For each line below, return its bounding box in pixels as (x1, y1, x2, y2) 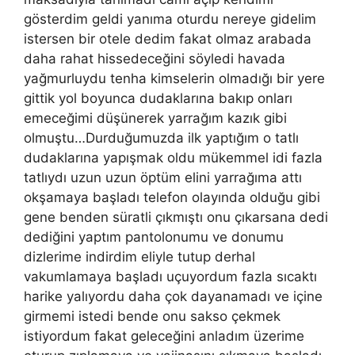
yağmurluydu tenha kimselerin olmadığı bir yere (24, 70, 325, 86)
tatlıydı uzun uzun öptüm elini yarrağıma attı (24, 169, 302, 185)
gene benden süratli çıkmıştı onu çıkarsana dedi (24, 208, 328, 225)
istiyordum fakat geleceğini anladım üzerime (24, 327, 304, 344)
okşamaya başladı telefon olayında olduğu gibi (24, 189, 320, 205)
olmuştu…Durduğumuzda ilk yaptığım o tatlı (24, 129, 299, 146)
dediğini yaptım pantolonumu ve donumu (24, 228, 284, 245)
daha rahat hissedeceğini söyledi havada (24, 50, 285, 67)
